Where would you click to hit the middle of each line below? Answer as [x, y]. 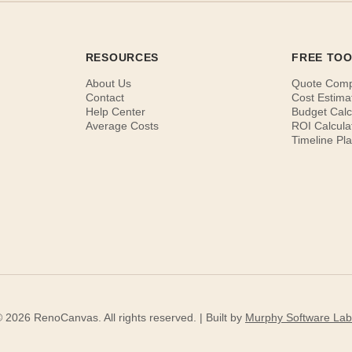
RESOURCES [122, 57]
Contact [104, 97]
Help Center [115, 111]
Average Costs [122, 125]
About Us [108, 83]
